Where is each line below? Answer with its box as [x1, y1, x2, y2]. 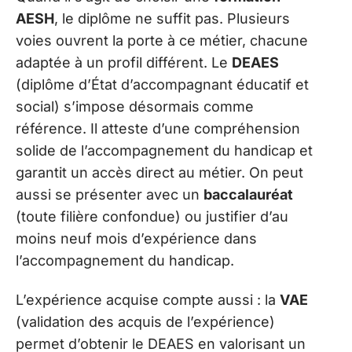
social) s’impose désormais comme [16, 97, 254, 115]
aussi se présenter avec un [16, 185, 203, 203]
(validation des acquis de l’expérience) [16, 313, 275, 331]
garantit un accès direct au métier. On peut [16, 163, 303, 181]
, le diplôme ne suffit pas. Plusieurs [54, 9, 290, 27]
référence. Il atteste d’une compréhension [16, 119, 300, 137]
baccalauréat [203, 185, 293, 203]
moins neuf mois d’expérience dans [16, 229, 257, 247]
